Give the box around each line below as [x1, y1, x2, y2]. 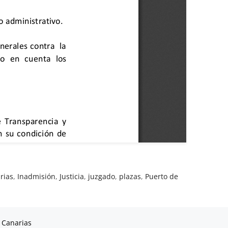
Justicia [60, 171, 84, 181]
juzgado [88, 171, 116, 181]
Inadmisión [17, 171, 56, 181]
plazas [119, 171, 141, 181]
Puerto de [145, 171, 179, 181]
